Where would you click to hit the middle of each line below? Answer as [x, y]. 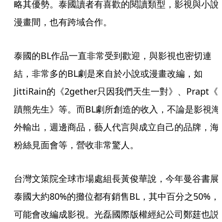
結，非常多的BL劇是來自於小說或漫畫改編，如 [108, 73]
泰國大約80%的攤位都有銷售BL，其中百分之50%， [117, 196]
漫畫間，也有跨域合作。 [63, 22]
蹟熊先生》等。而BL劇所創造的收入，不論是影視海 [117, 109]
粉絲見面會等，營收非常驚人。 [76, 145]
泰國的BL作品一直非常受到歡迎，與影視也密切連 [113, 55]
